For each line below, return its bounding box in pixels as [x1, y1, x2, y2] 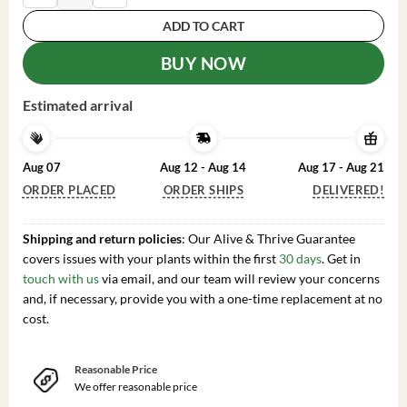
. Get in [321, 251, 361, 267]
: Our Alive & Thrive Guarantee [181, 231, 355, 247]
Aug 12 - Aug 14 [160, 159, 247, 174]
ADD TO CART [163, 17, 244, 34]
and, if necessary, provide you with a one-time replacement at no [22, 291, 382, 307]
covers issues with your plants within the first [22, 251, 279, 267]
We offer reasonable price [74, 380, 198, 394]
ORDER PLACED [22, 183, 116, 198]
